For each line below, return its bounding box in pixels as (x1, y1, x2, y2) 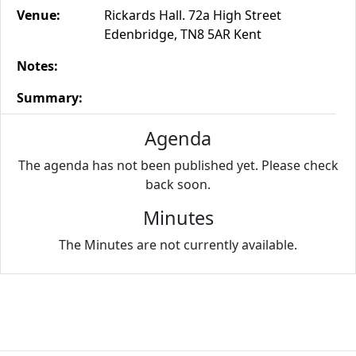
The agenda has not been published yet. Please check (17, 157, 339, 174)
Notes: (17, 57, 58, 75)
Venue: (17, 6, 60, 24)
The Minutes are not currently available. (59, 236, 297, 253)
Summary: (17, 89, 83, 106)
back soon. (145, 176, 211, 193)
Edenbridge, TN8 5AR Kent (104, 25, 261, 43)
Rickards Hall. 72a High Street (104, 6, 281, 24)
